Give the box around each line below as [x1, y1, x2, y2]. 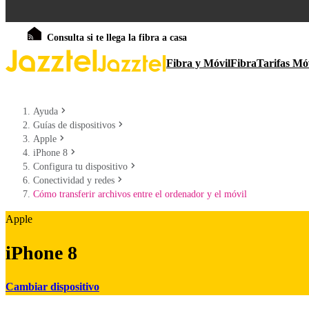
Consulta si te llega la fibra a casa [47, 32, 187, 43]
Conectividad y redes [33, 175, 114, 186]
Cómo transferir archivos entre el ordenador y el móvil [33, 189, 247, 199]
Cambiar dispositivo [6, 280, 99, 292]
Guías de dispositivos [33, 120, 115, 130]
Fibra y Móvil [166, 57, 230, 69]
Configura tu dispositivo [33, 161, 128, 172]
